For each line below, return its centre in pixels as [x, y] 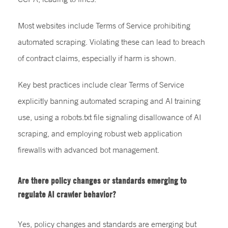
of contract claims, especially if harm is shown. [97, 58]
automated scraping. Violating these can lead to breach [111, 41]
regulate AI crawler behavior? [67, 194]
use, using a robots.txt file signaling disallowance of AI [109, 117]
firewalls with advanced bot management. [89, 149]
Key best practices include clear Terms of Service [101, 84]
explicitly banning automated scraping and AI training [109, 101]
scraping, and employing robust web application [100, 133]
